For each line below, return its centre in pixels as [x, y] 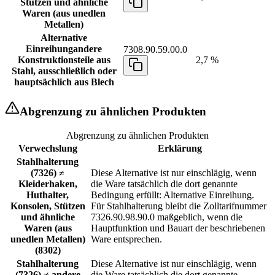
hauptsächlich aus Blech [64, 82]
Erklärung [180, 149]
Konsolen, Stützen [48, 206]
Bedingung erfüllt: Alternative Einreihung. [172, 195]
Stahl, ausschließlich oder [64, 71]
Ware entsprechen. [126, 239]
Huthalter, [48, 195]
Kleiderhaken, [48, 184]
